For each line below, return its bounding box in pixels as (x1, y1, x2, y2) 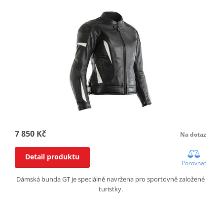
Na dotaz (180, 130, 207, 139)
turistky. (98, 184, 123, 193)
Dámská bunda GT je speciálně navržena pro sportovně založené (16, 174, 205, 184)
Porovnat (182, 158, 207, 167)
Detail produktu (25, 151, 79, 161)
